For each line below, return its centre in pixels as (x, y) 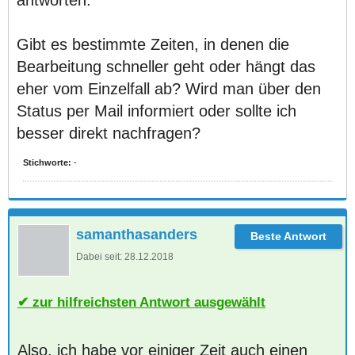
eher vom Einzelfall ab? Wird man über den (169, 89)
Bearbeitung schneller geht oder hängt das (166, 67)
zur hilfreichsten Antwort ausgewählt (149, 302)
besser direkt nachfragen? (109, 133)
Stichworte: (47, 162)
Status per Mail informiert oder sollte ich (157, 111)
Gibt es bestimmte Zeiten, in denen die (153, 44)
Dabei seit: (99, 257)
